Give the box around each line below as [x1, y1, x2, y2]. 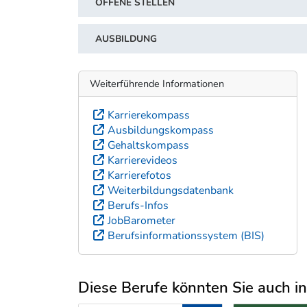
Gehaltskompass [108, 137, 189, 153]
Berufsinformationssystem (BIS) [108, 228, 265, 243]
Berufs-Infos [108, 197, 169, 213]
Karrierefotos [108, 167, 171, 183]
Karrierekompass [108, 107, 190, 123]
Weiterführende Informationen [90, 76, 224, 90]
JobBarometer [108, 212, 175, 228]
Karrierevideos [108, 152, 177, 168]
